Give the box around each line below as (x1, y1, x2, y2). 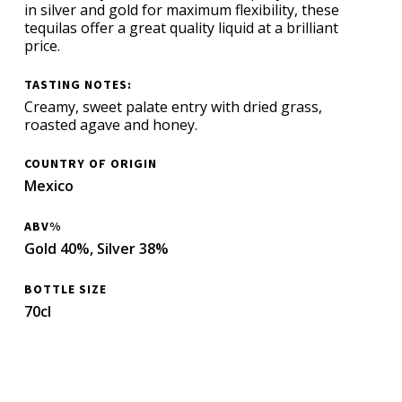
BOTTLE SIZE (24, 281, 108, 297)
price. (24, 36, 61, 56)
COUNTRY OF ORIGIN (24, 155, 158, 171)
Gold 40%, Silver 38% (24, 239, 170, 258)
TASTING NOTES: (24, 76, 133, 92)
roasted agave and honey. (24, 115, 198, 135)
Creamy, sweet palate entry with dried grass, (24, 97, 323, 117)
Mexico (24, 176, 74, 196)
